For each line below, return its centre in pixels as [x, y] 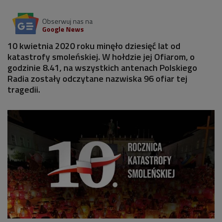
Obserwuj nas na [67, 21]
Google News [63, 29]
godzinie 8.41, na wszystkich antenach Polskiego [102, 68]
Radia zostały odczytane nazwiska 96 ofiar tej [97, 79]
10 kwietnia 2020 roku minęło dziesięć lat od [94, 46]
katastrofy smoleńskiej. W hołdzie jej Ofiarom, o [101, 57]
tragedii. [25, 89]
